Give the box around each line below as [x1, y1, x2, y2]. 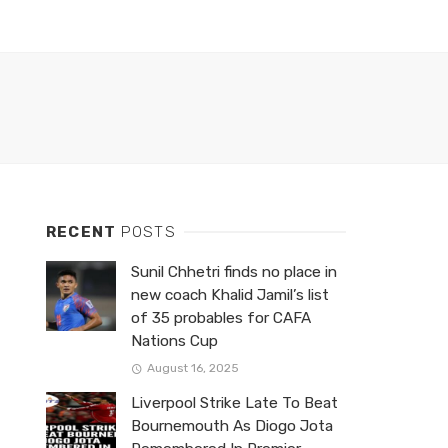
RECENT [46, 222, 121, 241]
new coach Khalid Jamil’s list [131, 285, 329, 304]
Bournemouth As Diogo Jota [131, 416, 333, 435]
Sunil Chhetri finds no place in [131, 262, 337, 281]
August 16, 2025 [146, 360, 239, 375]
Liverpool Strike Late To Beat [131, 393, 338, 412]
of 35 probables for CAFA [131, 308, 311, 327]
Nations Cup [131, 331, 218, 350]
